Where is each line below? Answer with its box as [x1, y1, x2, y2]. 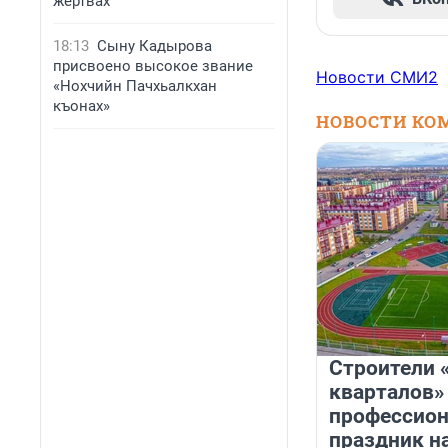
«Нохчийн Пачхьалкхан [53, 77, 217, 95]
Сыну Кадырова [97, 37, 212, 55]
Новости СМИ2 [316, 67, 438, 88]
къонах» [53, 97, 110, 115]
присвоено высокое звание [53, 57, 253, 75]
